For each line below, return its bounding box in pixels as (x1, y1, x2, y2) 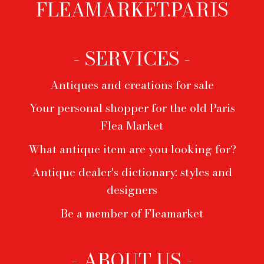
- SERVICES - (73, 44, 191, 73)
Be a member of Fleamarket (61, 204, 203, 222)
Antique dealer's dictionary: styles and (32, 163, 232, 181)
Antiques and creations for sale (50, 75, 214, 94)
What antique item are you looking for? (28, 140, 236, 158)
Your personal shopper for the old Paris (29, 99, 235, 117)
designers (107, 181, 157, 199)
